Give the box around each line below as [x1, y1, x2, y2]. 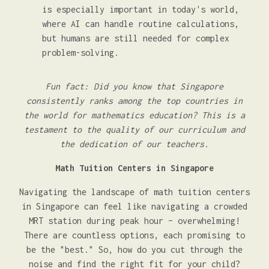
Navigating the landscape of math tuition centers [19, 187, 250, 197]
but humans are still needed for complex [42, 33, 229, 43]
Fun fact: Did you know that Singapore [46, 81, 223, 91]
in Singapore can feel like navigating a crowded [22, 201, 247, 211]
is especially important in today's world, [42, 4, 239, 14]
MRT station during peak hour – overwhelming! [29, 216, 240, 226]
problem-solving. [42, 47, 119, 58]
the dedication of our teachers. [60, 139, 209, 149]
